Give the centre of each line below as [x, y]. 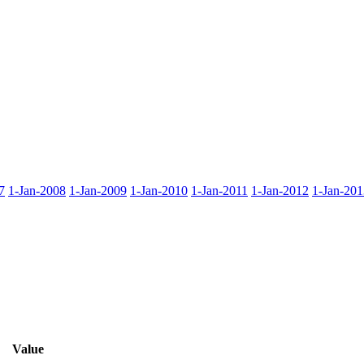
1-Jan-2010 [159, 190]
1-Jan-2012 [280, 190]
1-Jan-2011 [219, 190]
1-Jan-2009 [98, 190]
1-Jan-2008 [37, 190]
